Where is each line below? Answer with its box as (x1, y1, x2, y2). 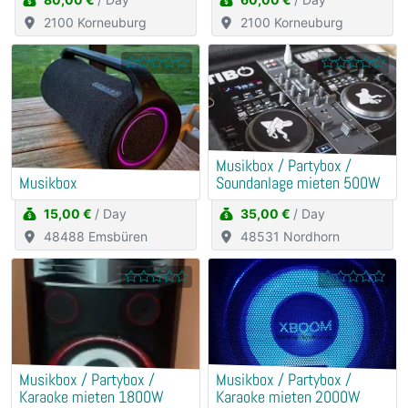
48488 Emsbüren (44, 229, 148, 245)
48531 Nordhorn (240, 229, 340, 245)
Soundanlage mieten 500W (216, 173, 381, 194)
